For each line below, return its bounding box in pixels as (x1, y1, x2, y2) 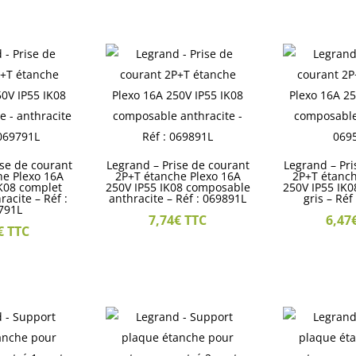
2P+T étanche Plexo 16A (114, 168, 241, 184)
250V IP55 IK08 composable (105, 180, 250, 195)
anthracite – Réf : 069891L (109, 191, 247, 207)
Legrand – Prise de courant (106, 157, 250, 173)
